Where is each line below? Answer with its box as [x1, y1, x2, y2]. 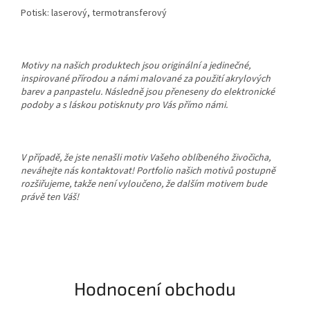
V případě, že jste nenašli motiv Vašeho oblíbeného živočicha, [21, 150, 271, 165]
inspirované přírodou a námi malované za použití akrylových [21, 71, 271, 86]
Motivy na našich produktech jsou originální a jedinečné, [21, 58, 250, 73]
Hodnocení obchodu [74, 277, 236, 300]
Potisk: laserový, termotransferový [21, 6, 167, 20]
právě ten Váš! [21, 190, 79, 204]
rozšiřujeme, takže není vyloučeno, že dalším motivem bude [21, 176, 267, 191]
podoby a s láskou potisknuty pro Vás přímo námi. [21, 98, 228, 112]
